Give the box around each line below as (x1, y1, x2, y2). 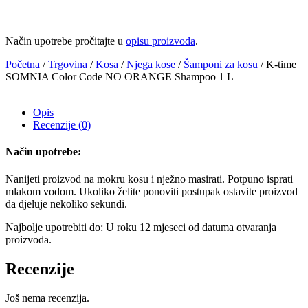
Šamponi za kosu (184, 58, 258, 71)
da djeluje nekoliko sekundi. (5, 197, 127, 210)
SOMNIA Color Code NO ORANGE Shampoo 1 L (5, 71, 234, 83)
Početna (5, 58, 40, 71)
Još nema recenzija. (5, 291, 89, 304)
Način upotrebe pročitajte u (5, 35, 126, 47)
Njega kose (126, 58, 175, 71)
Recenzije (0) (33, 119, 91, 131)
